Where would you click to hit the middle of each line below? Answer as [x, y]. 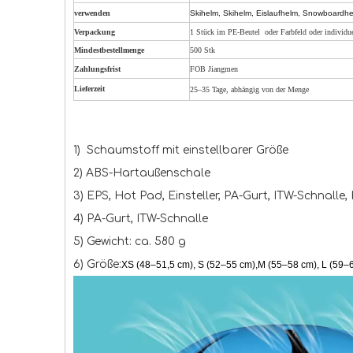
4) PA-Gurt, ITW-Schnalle [141, 219]
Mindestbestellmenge [109, 50]
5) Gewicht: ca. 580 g [130, 242]
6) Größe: [97, 264]
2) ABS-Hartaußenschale [142, 173]
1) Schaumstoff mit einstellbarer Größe [181, 150]
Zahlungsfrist [97, 69]
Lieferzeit [89, 89]
